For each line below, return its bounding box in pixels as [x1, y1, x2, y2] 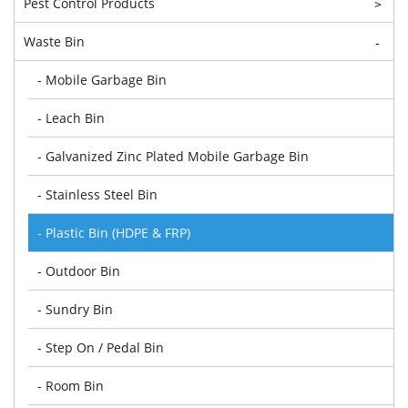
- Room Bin [37, 376, 104, 394]
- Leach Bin [37, 108, 105, 127]
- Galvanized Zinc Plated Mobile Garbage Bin [37, 147, 309, 165]
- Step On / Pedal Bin [37, 338, 164, 356]
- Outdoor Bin [37, 261, 120, 280]
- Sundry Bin [37, 300, 113, 318]
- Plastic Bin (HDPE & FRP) [37, 223, 190, 241]
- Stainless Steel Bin [37, 185, 158, 203]
